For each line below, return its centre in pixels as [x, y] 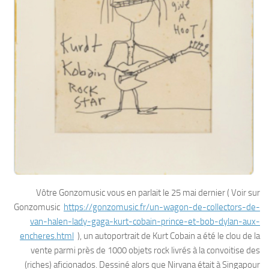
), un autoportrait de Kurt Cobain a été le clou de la [167, 236]
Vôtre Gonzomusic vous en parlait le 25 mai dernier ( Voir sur [148, 193]
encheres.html [47, 236]
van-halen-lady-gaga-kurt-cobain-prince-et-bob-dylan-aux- [145, 222]
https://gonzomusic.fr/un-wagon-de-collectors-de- [162, 207]
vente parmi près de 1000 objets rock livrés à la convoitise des [145, 251]
